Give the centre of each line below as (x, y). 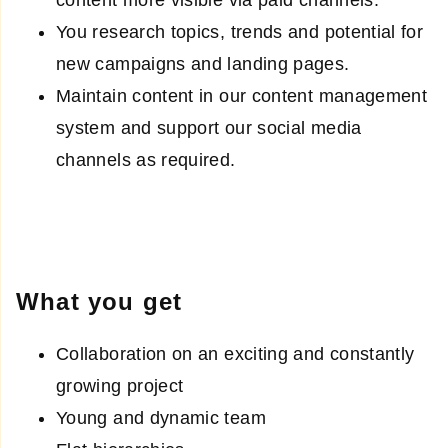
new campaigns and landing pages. (203, 64)
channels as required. (146, 160)
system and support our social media (209, 128)
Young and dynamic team (161, 418)
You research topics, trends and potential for (240, 32)
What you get (99, 302)
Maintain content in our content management (242, 96)
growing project (120, 386)
